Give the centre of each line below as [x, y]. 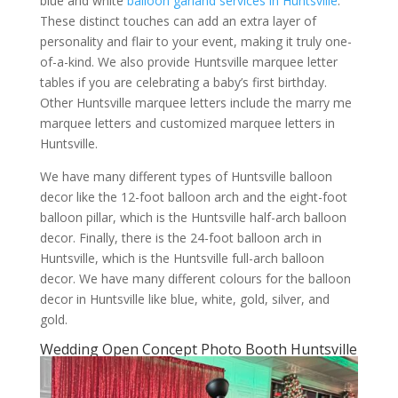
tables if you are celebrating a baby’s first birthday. [183, 82]
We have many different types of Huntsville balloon [186, 176]
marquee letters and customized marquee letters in [187, 123]
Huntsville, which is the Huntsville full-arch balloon [182, 258]
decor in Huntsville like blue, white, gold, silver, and [184, 298]
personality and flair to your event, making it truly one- [195, 41]
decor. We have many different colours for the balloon [195, 278]
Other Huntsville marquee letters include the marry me [195, 102]
